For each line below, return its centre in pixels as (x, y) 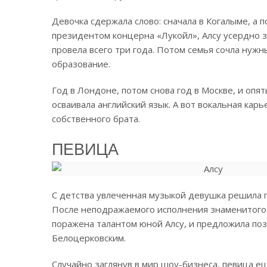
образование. (81, 63)
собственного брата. (96, 118)
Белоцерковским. (89, 237)
